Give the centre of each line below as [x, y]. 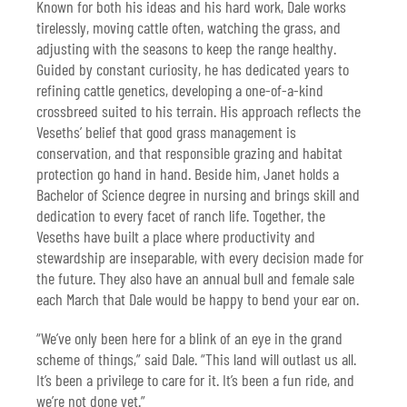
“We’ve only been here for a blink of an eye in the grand [189, 338]
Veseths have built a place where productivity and [176, 237]
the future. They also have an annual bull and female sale [195, 278]
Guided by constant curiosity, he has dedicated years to [193, 69]
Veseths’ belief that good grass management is [166, 132]
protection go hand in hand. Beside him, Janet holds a [188, 174]
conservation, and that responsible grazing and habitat [189, 153]
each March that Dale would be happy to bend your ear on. [198, 299]
